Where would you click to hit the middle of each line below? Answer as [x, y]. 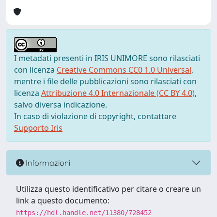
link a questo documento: [63, 201]
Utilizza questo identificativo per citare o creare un [108, 189]
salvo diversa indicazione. [61, 105]
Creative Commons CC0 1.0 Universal [124, 70]
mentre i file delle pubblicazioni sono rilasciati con [105, 81]
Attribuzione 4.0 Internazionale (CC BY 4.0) [118, 93]
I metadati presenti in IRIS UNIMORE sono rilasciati [107, 58]
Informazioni [47, 163]
